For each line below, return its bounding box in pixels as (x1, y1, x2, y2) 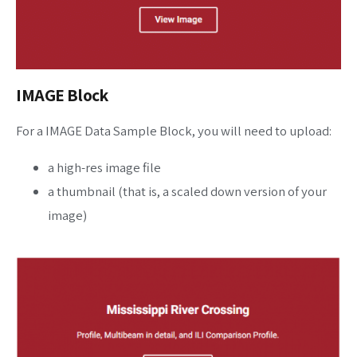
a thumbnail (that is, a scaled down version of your (48, 182, 327, 201)
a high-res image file (48, 159, 161, 177)
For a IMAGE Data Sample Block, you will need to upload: (16, 121, 331, 139)
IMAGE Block (16, 83, 108, 106)
